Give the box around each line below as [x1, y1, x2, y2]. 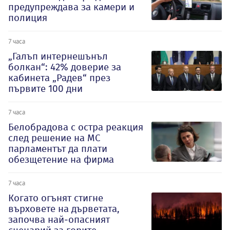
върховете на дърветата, [8, 203, 120, 215]
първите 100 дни [8, 83, 83, 95]
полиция [8, 12, 47, 24]
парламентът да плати [8, 143, 107, 155]
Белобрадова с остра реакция [8, 121, 143, 133]
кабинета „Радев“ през [8, 72, 110, 84]
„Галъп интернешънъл [8, 50, 108, 63]
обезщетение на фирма [8, 154, 114, 166]
